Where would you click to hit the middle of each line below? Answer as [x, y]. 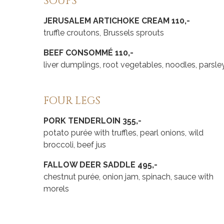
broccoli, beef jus [75, 145]
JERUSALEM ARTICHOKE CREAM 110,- [117, 21]
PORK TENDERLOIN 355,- [92, 121]
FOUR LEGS [72, 101]
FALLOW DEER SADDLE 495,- [100, 165]
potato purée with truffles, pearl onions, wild [123, 133]
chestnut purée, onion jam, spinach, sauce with [128, 177]
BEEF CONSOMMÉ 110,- [88, 53]
